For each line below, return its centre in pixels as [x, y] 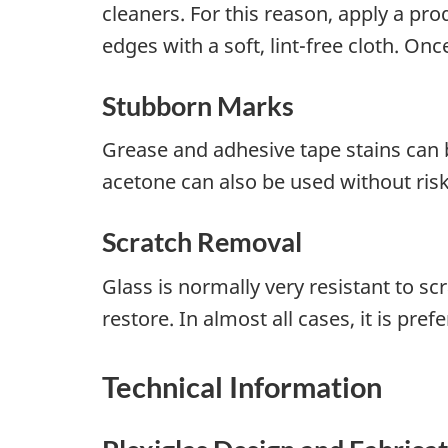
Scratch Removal [202, 242]
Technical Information [242, 386]
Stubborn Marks [198, 105]
